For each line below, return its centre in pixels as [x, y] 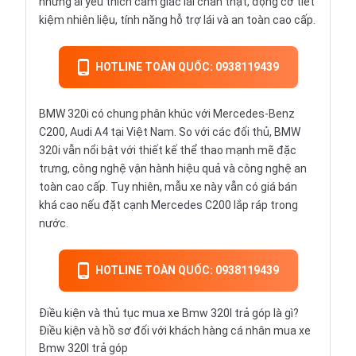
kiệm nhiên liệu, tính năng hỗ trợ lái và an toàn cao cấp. [177, 20]
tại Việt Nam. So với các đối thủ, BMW [204, 132]
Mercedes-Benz [254, 114]
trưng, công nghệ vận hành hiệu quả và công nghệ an [173, 169]
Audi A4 [89, 132]
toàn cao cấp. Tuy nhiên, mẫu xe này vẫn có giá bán [168, 187]
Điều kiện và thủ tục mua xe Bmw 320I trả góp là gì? [169, 313]
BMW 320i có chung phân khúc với [126, 114]
